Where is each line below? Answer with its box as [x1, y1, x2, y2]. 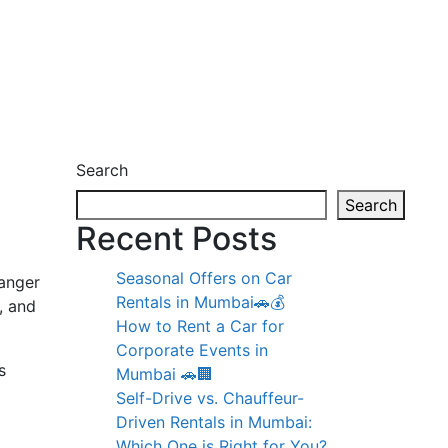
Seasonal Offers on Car [116, 267, 292, 288]
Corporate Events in [116, 339, 268, 360]
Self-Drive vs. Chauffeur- [116, 387, 304, 408]
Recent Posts [76, 218, 277, 258]
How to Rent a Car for [116, 315, 284, 336]
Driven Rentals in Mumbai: [116, 411, 312, 432]
